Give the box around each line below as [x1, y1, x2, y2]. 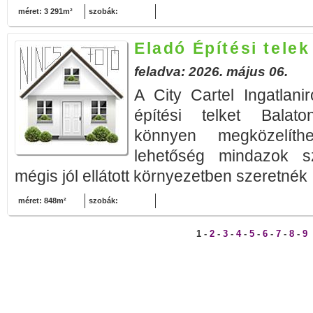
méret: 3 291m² [18, 7, 73, 15]
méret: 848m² [18, 196, 66, 205]
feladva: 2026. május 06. [134, 64, 288, 79]
